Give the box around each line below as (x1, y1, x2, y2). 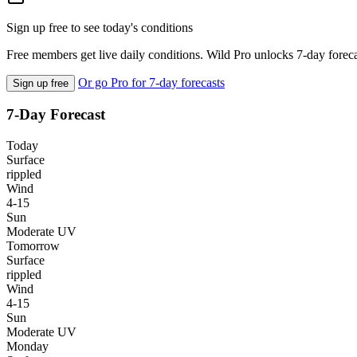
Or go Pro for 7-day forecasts (78, 75, 225, 89)
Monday (6, 339, 49, 354)
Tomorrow (6, 239, 60, 253)
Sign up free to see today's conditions (6, 20, 193, 34)
